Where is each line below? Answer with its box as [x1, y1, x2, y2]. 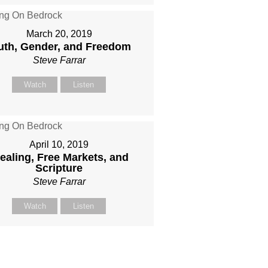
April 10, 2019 [29, 139, 89, 150]
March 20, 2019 [26, 29, 92, 39]
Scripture [35, 162, 83, 174]
